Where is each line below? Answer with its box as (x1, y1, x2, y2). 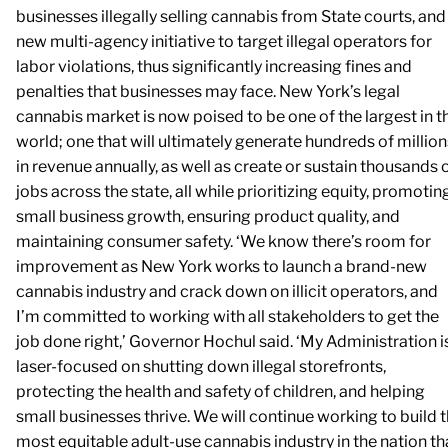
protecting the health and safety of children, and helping (16, 381, 425, 401)
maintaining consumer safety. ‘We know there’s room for (16, 231, 431, 251)
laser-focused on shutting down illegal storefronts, (16, 356, 386, 376)
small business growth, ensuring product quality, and (16, 206, 400, 226)
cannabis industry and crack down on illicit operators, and (16, 281, 438, 301)
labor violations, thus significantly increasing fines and (16, 56, 412, 76)
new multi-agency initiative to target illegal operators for (16, 31, 432, 51)
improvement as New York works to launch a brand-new (16, 256, 427, 276)
